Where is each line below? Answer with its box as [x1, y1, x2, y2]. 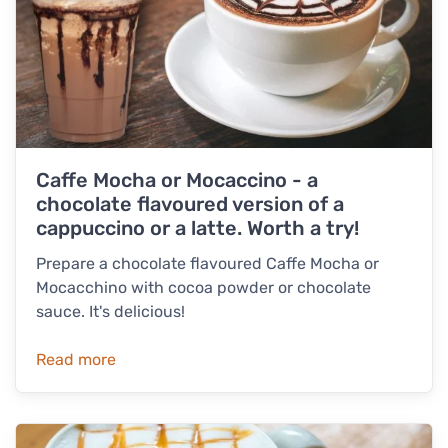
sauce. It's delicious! [36, 301, 185, 321]
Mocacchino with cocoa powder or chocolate [36, 277, 371, 297]
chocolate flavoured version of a [36, 191, 344, 216]
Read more [36, 349, 116, 369]
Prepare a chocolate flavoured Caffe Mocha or [36, 253, 379, 273]
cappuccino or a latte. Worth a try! [36, 215, 359, 240]
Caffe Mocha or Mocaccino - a [36, 167, 318, 192]
